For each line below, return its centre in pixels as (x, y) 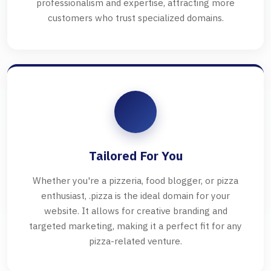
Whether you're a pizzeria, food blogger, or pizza (135, 181)
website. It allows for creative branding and (135, 211)
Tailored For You (135, 156)
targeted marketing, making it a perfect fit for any (135, 226)
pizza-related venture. (135, 241)
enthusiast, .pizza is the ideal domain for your (135, 196)
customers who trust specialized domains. (135, 18)
